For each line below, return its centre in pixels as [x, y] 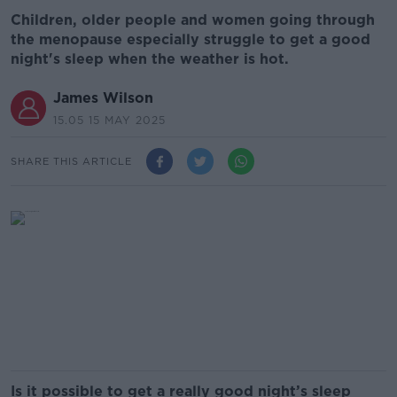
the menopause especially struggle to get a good [191, 39]
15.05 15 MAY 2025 [109, 120]
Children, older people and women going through [193, 20]
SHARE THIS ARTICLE [71, 161]
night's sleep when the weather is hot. [152, 59]
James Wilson [103, 98]
